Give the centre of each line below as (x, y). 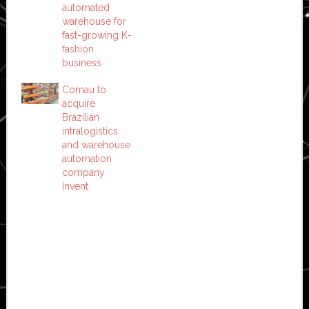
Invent (75, 186)
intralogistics (90, 131)
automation (87, 158)
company (83, 172)
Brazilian (80, 117)
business (81, 62)
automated (86, 7)
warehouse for (94, 21)
